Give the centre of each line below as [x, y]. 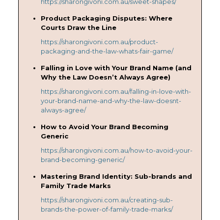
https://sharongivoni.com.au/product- [99, 41]
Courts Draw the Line [78, 27]
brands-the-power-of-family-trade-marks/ [107, 209]
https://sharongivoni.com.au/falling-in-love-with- [116, 91]
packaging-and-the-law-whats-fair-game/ [107, 51]
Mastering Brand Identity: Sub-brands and [116, 176]
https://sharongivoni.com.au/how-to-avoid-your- [116, 150]
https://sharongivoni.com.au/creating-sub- [107, 200]
